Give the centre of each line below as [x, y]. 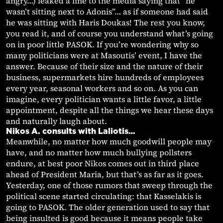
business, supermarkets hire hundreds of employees [105, 77]
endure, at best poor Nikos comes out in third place [103, 164]
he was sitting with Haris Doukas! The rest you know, [106, 23]
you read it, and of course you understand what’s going [110, 34]
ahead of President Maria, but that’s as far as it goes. [105, 174]
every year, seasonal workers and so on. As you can [102, 88]
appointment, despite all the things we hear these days [110, 110]
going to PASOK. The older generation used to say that [108, 207]
